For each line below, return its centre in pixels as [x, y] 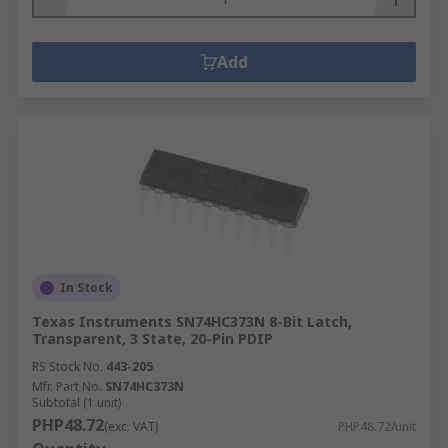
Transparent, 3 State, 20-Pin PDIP [152, 338]
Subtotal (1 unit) [76, 402]
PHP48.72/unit [377, 426]
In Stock [86, 287]
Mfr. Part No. [67, 386]
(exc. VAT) [131, 426]
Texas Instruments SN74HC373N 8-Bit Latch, [192, 321]
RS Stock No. [67, 366]
